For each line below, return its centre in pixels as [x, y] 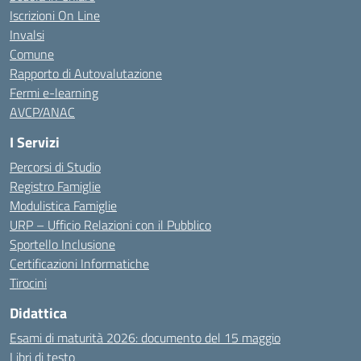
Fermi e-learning [54, 93]
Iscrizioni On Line [55, 15]
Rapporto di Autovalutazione [86, 73]
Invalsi [27, 35]
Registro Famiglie [55, 186]
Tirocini [28, 283]
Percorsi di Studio [55, 167]
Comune [32, 54]
